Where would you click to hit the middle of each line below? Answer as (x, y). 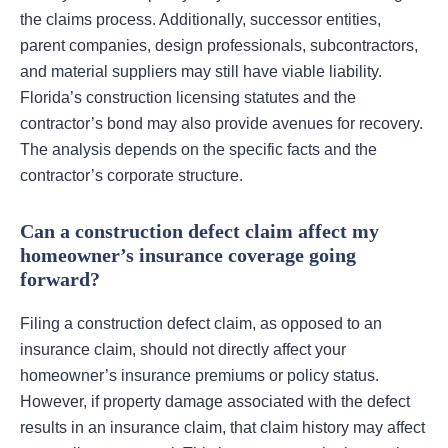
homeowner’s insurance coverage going (188, 255)
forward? (60, 279)
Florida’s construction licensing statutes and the (188, 98)
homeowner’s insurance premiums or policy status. (199, 376)
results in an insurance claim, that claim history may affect (222, 428)
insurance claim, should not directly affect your (183, 350)
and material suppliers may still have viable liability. (201, 72)
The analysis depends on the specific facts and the (198, 150)
